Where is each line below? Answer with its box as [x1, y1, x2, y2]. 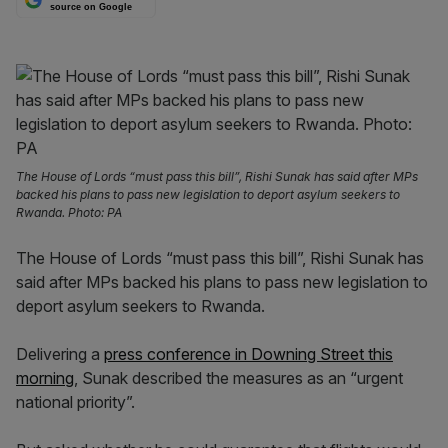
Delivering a [16, 344, 104, 364]
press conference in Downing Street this [104, 344, 393, 364]
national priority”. [16, 392, 135, 412]
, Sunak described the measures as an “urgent [74, 368, 403, 388]
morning [16, 368, 74, 388]
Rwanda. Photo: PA [16, 205, 122, 220]
